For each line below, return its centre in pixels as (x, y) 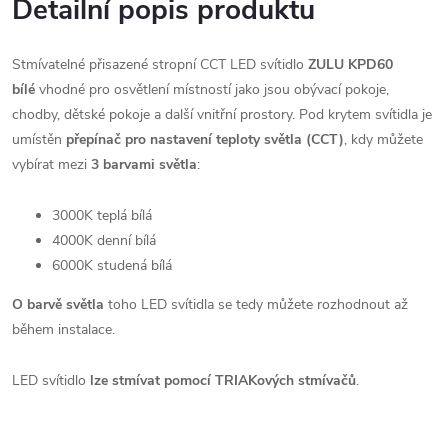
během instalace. (63, 329)
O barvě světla (58, 304)
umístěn (37, 139)
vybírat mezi (49, 164)
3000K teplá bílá (102, 215)
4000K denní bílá (104, 240)
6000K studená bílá (112, 265)
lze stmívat (125, 380)
